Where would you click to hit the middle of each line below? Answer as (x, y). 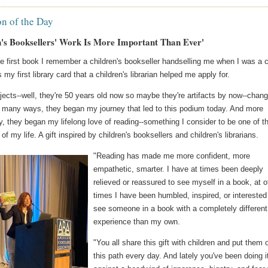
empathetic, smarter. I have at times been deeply (179, 169)
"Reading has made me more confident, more (172, 156)
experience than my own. (137, 222)
